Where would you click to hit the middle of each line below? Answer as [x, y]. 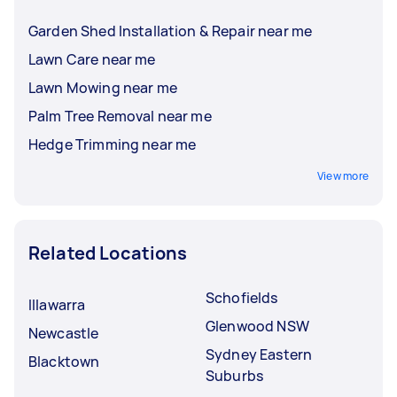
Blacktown [64, 361]
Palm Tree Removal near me [120, 116]
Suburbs [235, 375]
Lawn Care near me [92, 59]
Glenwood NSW [257, 326]
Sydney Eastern [259, 354]
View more [343, 175]
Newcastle [64, 333]
